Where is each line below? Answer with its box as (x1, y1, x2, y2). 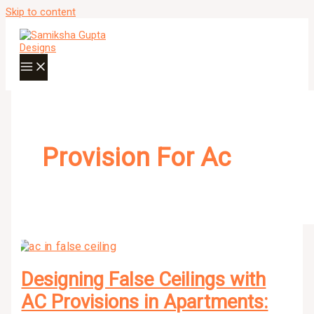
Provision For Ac (41, 142, 231, 173)
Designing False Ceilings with (21, 268, 266, 291)
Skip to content (6, 6, 76, 18)
